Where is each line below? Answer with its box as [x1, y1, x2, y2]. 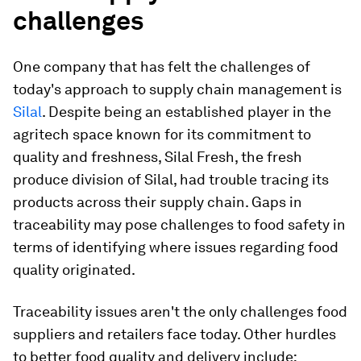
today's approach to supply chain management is [13, 81, 342, 98]
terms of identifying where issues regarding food [13, 239, 338, 255]
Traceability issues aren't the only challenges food [13, 303, 347, 320]
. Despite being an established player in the [42, 103, 331, 120]
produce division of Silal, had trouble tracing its [13, 171, 329, 188]
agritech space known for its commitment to [13, 126, 311, 143]
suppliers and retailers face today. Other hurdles [13, 326, 336, 342]
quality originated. [13, 261, 135, 278]
